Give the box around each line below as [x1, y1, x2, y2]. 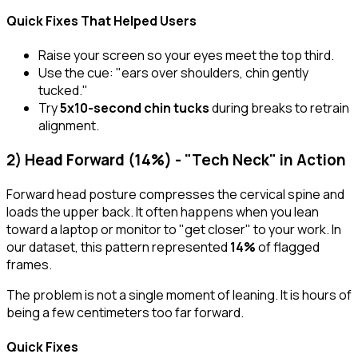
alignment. [38, 117, 99, 135]
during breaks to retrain [209, 99, 349, 117]
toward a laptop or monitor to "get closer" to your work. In [6, 220, 341, 238]
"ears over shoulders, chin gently [116, 64, 308, 82]
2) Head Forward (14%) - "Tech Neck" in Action [6, 149, 346, 171]
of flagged [256, 237, 320, 256]
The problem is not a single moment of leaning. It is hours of [6, 285, 352, 304]
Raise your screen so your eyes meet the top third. [38, 46, 334, 65]
